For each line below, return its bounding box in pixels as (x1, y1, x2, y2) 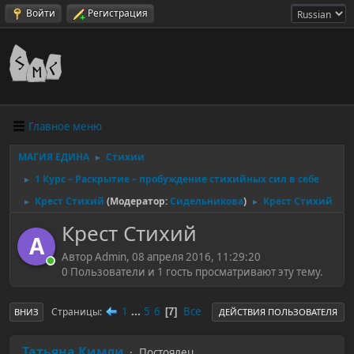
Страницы (51, 304, 100, 318)
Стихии (106, 150, 145, 164)
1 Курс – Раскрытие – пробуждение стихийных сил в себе (35, 172, 319, 186)
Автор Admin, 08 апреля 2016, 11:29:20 (62, 249, 261, 264)
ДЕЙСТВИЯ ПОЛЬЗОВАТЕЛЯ (219, 306, 337, 318)
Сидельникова (170, 194, 243, 208)
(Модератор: (107, 194, 170, 208)
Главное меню (28, 119, 102, 134)
